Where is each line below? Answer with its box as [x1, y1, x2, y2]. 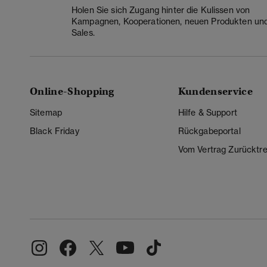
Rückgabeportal [178, 126, 241, 137]
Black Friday [30, 126, 79, 137]
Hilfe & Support [178, 107, 237, 119]
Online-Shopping [30, 85, 114, 98]
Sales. [72, 27, 95, 39]
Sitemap [30, 107, 62, 119]
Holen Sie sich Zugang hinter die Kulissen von [72, 5, 250, 16]
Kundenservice [178, 85, 253, 98]
